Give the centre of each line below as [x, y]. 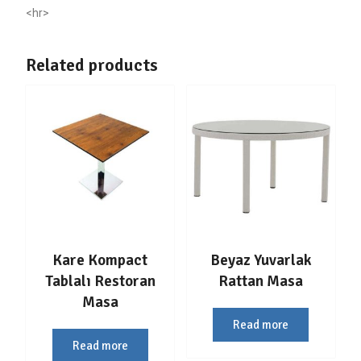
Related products [91, 65]
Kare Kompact [100, 260]
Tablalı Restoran [100, 281]
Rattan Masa [261, 281]
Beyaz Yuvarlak [261, 260]
